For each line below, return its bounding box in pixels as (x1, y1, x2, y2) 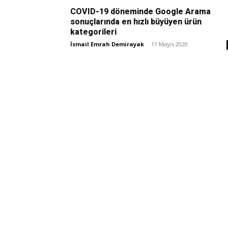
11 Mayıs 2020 (151, 40, 188, 48)
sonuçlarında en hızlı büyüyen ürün (70, 16, 202, 26)
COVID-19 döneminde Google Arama (70, 6, 211, 16)
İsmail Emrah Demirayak (70, 40, 144, 48)
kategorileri (70, 26, 117, 37)
